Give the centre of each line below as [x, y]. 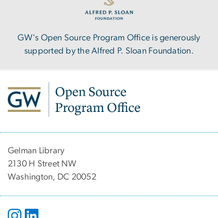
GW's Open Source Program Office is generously [109, 38]
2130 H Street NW [42, 164]
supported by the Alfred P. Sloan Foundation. [109, 51]
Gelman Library [36, 151]
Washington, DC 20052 [52, 177]
